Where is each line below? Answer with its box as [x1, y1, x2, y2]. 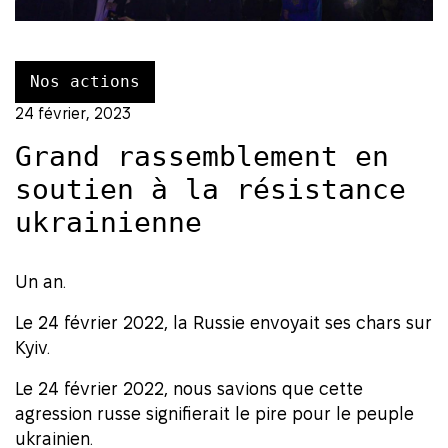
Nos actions [30, 72, 140, 92]
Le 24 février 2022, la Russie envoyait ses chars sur [15, 313, 432, 333]
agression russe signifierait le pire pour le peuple [15, 404, 414, 424]
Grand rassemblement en [15, 140, 389, 174]
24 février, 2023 [15, 105, 131, 123]
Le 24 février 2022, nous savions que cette [15, 379, 363, 399]
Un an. [15, 272, 66, 292]
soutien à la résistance [15, 173, 406, 207]
